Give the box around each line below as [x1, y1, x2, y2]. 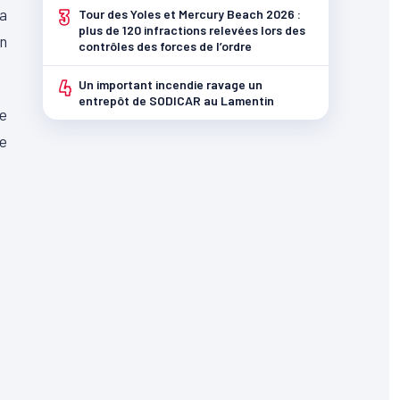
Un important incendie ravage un [79, 77, 262, 92]
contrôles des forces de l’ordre [79, 38, 252, 54]
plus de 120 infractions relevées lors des [79, 22, 305, 37]
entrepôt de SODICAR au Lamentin [79, 93, 274, 108]
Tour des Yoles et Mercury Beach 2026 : [79, 6, 301, 21]
